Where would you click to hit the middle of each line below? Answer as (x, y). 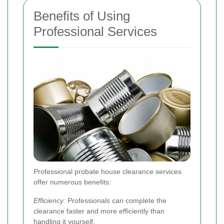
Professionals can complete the (116, 200)
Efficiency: (49, 200)
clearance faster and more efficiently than (99, 211)
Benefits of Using (82, 16)
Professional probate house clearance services (107, 171)
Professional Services (95, 32)
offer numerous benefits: (72, 182)
